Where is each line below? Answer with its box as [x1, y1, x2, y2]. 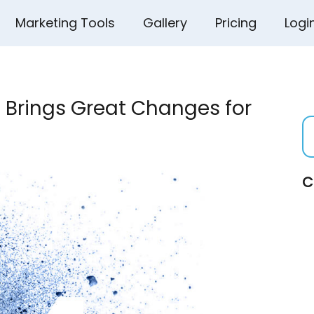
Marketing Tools [15, 14, 116, 32]
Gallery [143, 14, 188, 32]
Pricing [215, 14, 257, 32]
